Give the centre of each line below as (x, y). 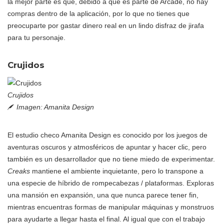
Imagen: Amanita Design (55, 107)
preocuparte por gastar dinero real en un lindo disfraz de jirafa (106, 26)
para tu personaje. (36, 38)
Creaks (19, 171)
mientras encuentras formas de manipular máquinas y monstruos (111, 207)
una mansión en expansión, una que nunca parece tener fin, (103, 195)
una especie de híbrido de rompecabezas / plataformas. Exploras (111, 183)
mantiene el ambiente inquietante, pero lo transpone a (117, 171)
